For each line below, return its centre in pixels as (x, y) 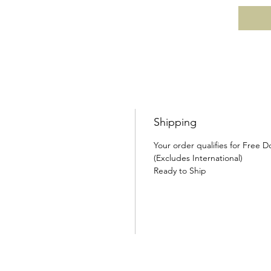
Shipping (175, 122)
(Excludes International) (198, 158)
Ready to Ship (180, 171)
